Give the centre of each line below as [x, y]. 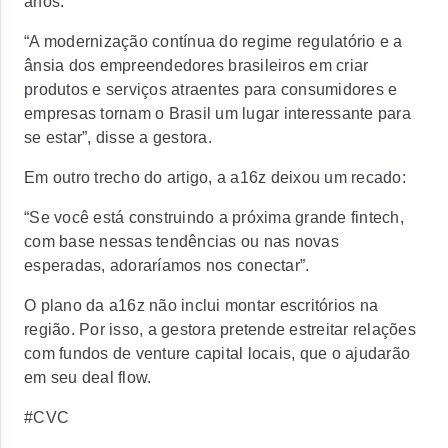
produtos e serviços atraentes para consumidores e [211, 89]
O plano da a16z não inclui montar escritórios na [201, 305]
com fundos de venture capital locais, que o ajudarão [217, 353]
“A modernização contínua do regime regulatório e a [213, 41]
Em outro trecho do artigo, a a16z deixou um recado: [215, 177]
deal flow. [116, 377]
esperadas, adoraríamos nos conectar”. [167, 265]
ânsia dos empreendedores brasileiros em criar [196, 65]
